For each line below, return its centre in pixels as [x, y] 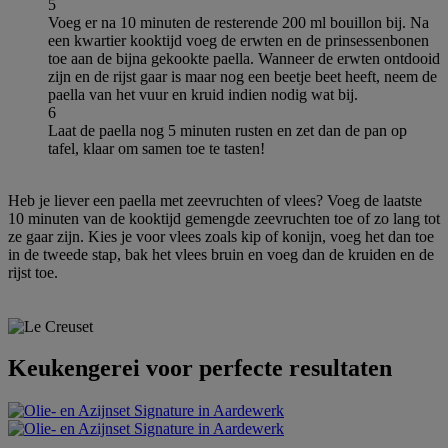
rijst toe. [33, 272]
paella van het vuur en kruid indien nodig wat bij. [203, 94]
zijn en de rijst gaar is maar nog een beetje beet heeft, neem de [242, 76]
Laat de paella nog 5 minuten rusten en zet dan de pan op [227, 130]
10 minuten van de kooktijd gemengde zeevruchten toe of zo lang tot [224, 218]
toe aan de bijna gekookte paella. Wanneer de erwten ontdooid [244, 58]
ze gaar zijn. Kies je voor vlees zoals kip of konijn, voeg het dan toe [221, 236]
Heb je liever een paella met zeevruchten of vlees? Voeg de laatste [215, 200]
